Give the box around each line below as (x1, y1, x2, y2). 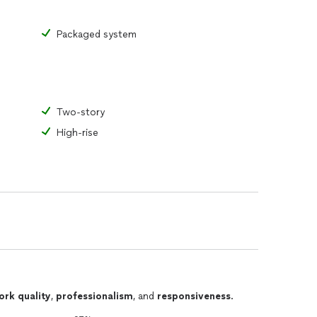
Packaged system (57, 28, 137, 40)
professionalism (56, 290, 133, 302)
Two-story (57, 106, 105, 118)
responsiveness (157, 290, 231, 302)
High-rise (57, 127, 98, 139)
